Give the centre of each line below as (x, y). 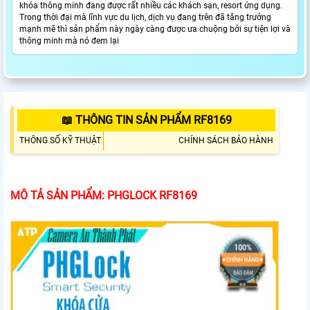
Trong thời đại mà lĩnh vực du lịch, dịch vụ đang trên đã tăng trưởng (145, 18)
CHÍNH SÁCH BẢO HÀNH (226, 141)
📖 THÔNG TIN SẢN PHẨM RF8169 (146, 120)
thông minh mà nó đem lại (69, 41)
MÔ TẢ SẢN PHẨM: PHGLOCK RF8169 (104, 196)
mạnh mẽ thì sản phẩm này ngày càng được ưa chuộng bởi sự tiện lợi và (155, 29)
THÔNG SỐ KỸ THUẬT (60, 141)
